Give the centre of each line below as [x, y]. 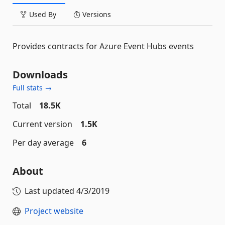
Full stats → [32, 88]
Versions [96, 14]
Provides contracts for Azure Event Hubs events [103, 46]
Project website [54, 211]
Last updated [50, 191]
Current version [42, 124]
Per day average [43, 143]
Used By [42, 14]
